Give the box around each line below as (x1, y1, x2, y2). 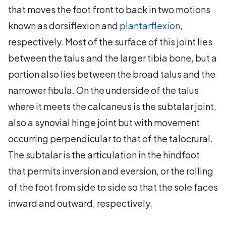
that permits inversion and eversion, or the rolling (8, 164, 213, 177)
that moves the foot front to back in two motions (8, 3, 210, 15)
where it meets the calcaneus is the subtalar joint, (8, 100, 216, 112)
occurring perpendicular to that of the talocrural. (8, 132, 213, 144)
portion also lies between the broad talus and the (8, 68, 215, 80)
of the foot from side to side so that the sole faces (8, 181, 218, 193)
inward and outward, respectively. (8, 197, 152, 209)
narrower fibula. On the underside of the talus (8, 84, 199, 96)
